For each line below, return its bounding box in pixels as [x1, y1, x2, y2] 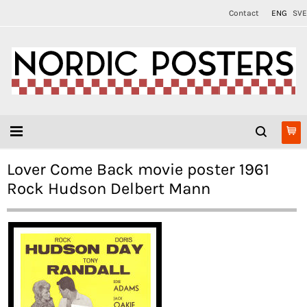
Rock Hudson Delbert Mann [7, 179, 210, 198]
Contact [229, 8, 259, 18]
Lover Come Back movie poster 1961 [7, 160, 269, 179]
